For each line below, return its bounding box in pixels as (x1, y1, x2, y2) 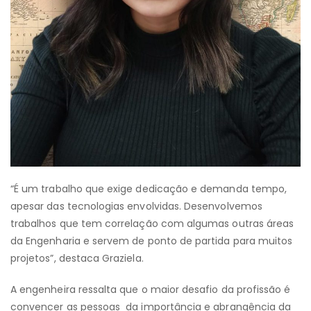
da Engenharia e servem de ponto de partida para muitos (10, 234, 293, 249)
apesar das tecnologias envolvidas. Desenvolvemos (10, 199, 262, 214)
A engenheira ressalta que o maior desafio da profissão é (10, 283, 291, 297)
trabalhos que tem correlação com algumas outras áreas (10, 217, 294, 231)
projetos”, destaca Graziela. (10, 251, 144, 266)
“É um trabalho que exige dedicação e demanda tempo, (10, 182, 287, 196)
